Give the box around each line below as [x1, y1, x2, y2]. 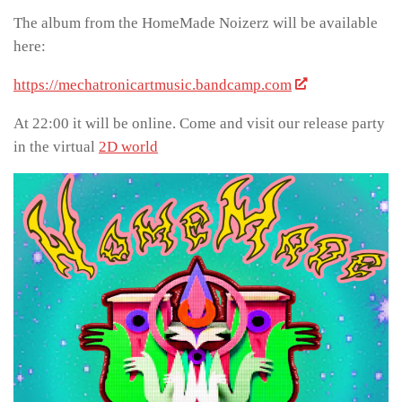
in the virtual [13, 137, 99, 155]
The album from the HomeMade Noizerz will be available [13, 14, 378, 32]
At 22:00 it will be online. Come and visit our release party [13, 114, 385, 132]
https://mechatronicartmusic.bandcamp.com [13, 75, 292, 93]
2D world [99, 137, 158, 155]
